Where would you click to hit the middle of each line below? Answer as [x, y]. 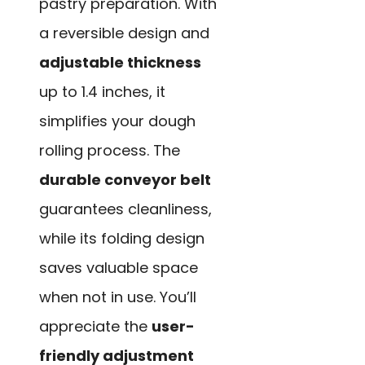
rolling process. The [110, 151]
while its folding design [122, 239]
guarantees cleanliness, [125, 209]
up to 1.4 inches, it [102, 92]
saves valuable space [119, 268]
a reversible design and [124, 33]
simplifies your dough [117, 121]
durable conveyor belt [125, 180]
